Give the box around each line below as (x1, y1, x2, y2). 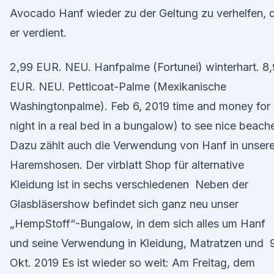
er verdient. (10, 26, 67, 39)
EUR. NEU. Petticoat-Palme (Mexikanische (10, 80, 226, 93)
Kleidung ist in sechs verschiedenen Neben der (10, 178, 248, 191)
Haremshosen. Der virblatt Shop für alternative (10, 158, 244, 171)
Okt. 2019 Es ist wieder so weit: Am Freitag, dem (10, 256, 255, 269)
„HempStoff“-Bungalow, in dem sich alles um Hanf (10, 217, 265, 230)
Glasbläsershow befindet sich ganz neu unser (10, 198, 239, 210)
